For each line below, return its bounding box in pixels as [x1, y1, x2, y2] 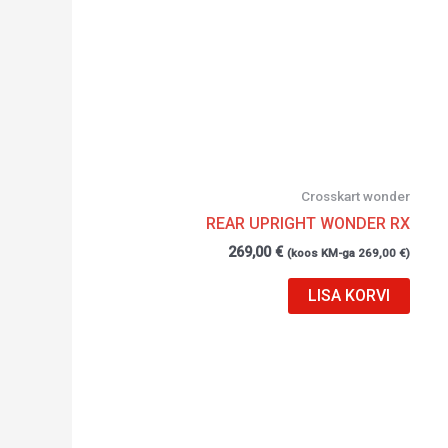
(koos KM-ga [287, 246, 359, 261]
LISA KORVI [308, 285, 391, 305]
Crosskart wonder [301, 187, 411, 204]
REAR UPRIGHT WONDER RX [206, 214, 411, 234]
